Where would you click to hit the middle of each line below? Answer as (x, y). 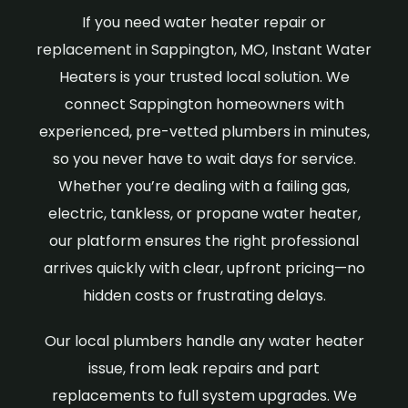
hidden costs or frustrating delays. (204, 296)
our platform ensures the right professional (204, 241)
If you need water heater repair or (204, 22)
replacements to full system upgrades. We (204, 396)
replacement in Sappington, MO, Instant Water (204, 50)
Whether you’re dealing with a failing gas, (204, 186)
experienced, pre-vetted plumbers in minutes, (204, 132)
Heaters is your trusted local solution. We (204, 77)
